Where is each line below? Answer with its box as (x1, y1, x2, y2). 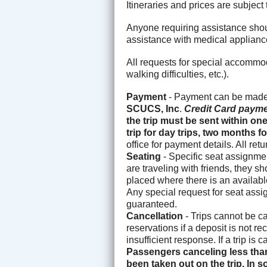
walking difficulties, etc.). (126, 69, 229, 79)
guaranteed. (126, 199, 177, 209)
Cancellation (126, 211, 183, 221)
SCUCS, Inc (126, 104, 179, 114)
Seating (126, 151, 161, 162)
